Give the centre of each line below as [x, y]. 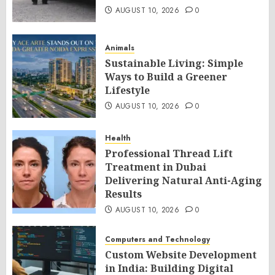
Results [123, 194]
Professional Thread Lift [169, 153]
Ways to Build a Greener [166, 77]
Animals [120, 48]
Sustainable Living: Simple [174, 63]
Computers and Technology [157, 239]
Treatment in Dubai [156, 167]
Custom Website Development [181, 255]
